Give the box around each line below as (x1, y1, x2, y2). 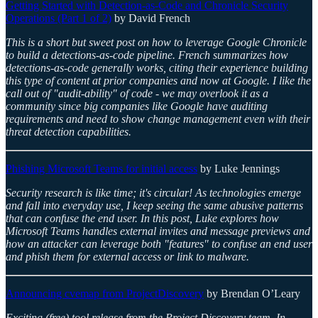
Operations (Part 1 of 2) (6, 12, 111, 25)
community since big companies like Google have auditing (6, 100, 268, 113)
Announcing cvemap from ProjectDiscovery (6, 287, 204, 300)
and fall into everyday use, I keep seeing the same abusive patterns (6, 199, 303, 212)
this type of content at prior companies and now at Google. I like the (6, 75, 311, 87)
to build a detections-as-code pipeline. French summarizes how (6, 49, 288, 62)
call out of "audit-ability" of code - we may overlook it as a (6, 87, 268, 100)
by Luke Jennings (197, 163, 280, 175)
